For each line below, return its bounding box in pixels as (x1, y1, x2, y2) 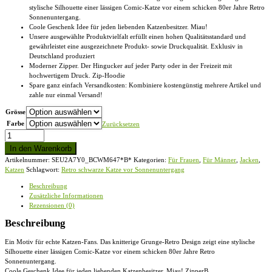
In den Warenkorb (10, 144, 72, 154)
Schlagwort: (26, 166, 61, 174)
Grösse (5, 108, 25, 116)
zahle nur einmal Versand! (29, 91, 103, 99)
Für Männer (203, 156, 236, 164)
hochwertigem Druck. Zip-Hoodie (29, 72, 125, 80)
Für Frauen (168, 156, 199, 164)
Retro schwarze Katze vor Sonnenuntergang (61, 166, 185, 174)
